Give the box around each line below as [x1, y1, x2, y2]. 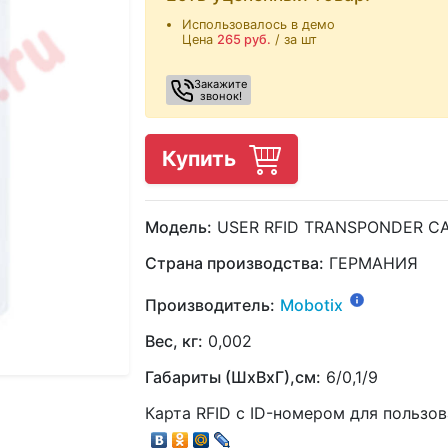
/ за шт [271, 31, 317, 47]
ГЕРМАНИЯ [324, 252, 418, 273]
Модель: [145, 216, 212, 237]
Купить [162, 145, 241, 171]
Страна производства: [145, 252, 324, 273]
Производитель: [145, 295, 275, 316]
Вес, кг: [145, 331, 203, 352]
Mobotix [280, 295, 343, 316]
